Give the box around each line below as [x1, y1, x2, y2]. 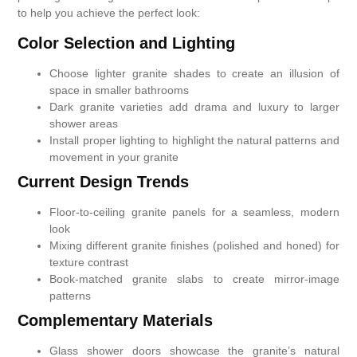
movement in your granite [49, 150, 179, 163]
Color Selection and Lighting [18, 33, 236, 52]
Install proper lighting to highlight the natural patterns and [49, 133, 339, 147]
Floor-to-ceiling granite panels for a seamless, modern [49, 205, 339, 218]
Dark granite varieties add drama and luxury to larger [49, 100, 339, 113]
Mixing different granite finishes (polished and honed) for [49, 238, 339, 252]
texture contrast [49, 255, 129, 269]
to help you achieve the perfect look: [18, 6, 201, 20]
